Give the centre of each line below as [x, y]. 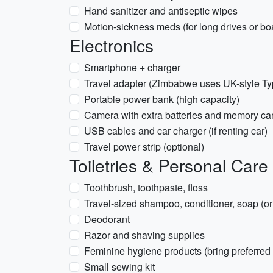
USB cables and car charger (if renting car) [176, 131]
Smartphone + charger [132, 67]
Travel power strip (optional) [144, 147]
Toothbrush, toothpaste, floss [146, 187]
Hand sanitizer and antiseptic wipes [161, 11]
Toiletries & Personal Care [169, 165]
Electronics [112, 45]
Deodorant [107, 219]
